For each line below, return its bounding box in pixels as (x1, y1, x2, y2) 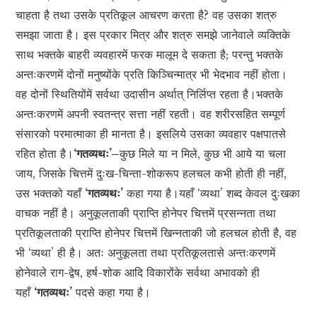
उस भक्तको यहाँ (16, 186, 86, 201)
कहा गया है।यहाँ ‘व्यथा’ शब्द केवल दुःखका (123, 186, 301, 201)
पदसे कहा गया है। (72, 285, 151, 300)
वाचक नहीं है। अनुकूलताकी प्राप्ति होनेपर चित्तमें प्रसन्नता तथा (16, 206, 277, 221)
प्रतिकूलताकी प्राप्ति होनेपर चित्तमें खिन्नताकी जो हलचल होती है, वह (16, 226, 297, 241)
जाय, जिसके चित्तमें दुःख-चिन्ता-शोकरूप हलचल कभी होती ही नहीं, (16, 166, 287, 181)
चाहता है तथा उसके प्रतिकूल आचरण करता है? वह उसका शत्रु (16, 8, 277, 23)
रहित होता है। (16, 146, 74, 161)
